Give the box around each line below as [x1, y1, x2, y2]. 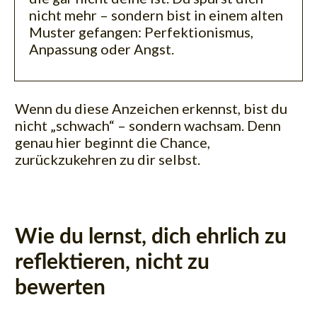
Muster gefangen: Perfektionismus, [29, 23, 253, 40]
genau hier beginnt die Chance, [15, 133, 210, 151]
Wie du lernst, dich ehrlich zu [15, 226, 287, 248]
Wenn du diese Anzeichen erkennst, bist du [15, 99, 287, 117]
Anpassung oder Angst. [29, 40, 174, 57]
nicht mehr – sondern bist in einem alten [29, 6, 283, 23]
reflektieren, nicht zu [15, 251, 209, 273]
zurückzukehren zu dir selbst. [15, 150, 200, 168]
